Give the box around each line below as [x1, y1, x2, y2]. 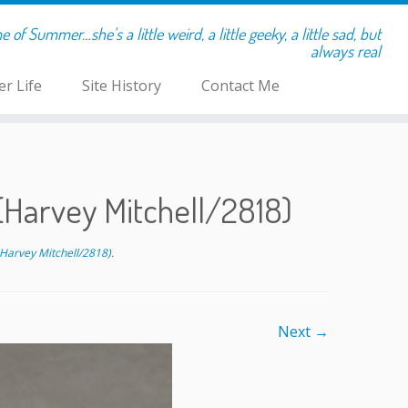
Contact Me [200, 76, 280, 96]
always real [310, 41, 381, 61]
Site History [81, 76, 161, 96]
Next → [278, 321, 329, 342]
